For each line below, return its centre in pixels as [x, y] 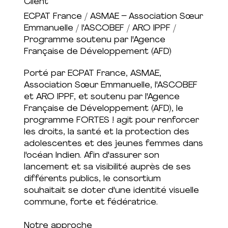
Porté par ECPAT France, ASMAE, [92, 74]
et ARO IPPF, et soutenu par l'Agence [102, 97]
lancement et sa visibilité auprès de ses [107, 167]
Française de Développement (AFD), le [103, 109]
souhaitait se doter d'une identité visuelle [111, 191]
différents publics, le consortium [92, 179]
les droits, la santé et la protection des [106, 132]
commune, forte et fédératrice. [91, 202]
